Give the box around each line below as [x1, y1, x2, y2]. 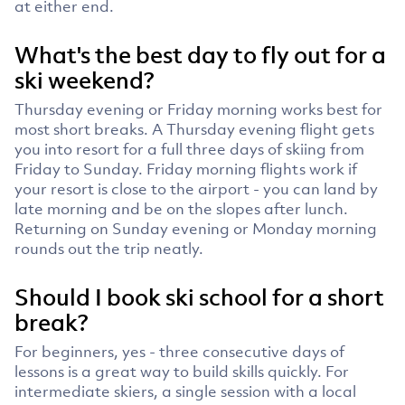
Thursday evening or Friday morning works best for [14, 99, 382, 119]
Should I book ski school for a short [14, 280, 384, 312]
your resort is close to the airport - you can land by [14, 178, 378, 199]
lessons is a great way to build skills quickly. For [14, 361, 349, 381]
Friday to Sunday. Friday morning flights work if [14, 158, 357, 179]
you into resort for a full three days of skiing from [14, 138, 364, 159]
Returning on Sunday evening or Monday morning [14, 218, 377, 239]
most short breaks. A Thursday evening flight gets [14, 118, 374, 139]
